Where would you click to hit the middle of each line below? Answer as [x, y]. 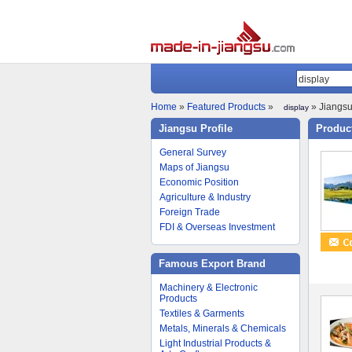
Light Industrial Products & [215, 343]
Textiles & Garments [202, 313]
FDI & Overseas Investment [217, 227]
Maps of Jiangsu [194, 167]
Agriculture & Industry [205, 197]
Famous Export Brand [212, 264]
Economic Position [199, 182]
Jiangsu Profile [196, 128]
